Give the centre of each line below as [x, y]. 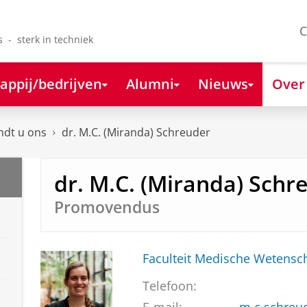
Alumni [150, 83]
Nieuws [223, 83]
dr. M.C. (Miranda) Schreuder [136, 133]
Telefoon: [169, 286]
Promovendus [107, 207]
